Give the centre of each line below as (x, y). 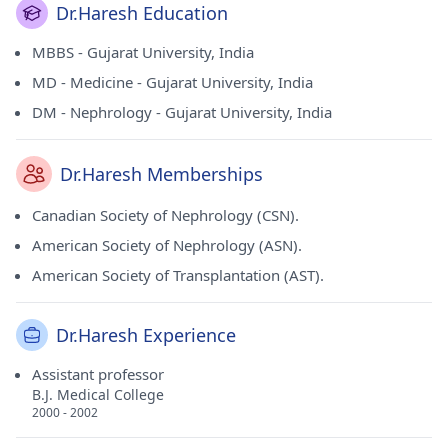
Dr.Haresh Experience (146, 335)
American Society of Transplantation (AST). (178, 275)
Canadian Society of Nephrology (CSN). (165, 215)
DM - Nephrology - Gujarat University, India (182, 112)
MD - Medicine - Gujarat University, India (172, 82)
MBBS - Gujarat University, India (143, 52)
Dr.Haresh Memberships (161, 174)
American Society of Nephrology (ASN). (167, 245)
